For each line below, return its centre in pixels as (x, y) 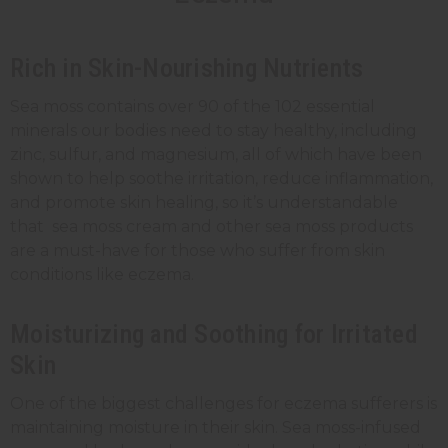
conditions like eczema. (102, 275)
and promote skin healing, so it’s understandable (204, 203)
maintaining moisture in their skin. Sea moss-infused (215, 428)
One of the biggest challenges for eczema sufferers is (223, 404)
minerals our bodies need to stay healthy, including (213, 131)
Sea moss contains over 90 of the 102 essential (192, 107)
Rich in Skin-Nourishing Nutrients (187, 68)
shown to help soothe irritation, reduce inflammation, (221, 179)
